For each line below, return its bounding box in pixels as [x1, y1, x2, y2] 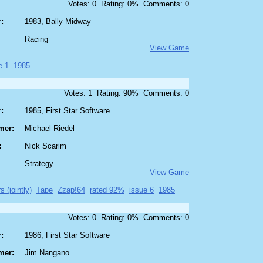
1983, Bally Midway [25, 17, 91, 26]
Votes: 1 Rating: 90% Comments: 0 [64, 89, 189, 98]
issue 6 [129, 186, 154, 195]
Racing [25, 35, 48, 44]
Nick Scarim [25, 141, 66, 151]
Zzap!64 [58, 186, 85, 195]
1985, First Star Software [25, 106, 110, 116]
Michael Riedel [25, 124, 75, 133]
